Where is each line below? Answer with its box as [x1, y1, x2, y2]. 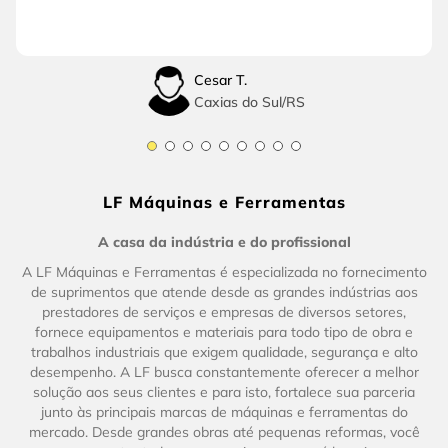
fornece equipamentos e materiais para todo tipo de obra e [35, 323, 413, 342]
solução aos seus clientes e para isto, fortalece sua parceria [33, 383, 415, 402]
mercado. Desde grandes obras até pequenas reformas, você [28, 423, 420, 442]
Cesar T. [193, 71, 247, 90]
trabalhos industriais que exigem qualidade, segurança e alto [30, 343, 418, 362]
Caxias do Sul [193, 93, 282, 112]
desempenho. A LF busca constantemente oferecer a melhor [29, 363, 419, 382]
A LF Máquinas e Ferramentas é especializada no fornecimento [21, 263, 427, 282]
